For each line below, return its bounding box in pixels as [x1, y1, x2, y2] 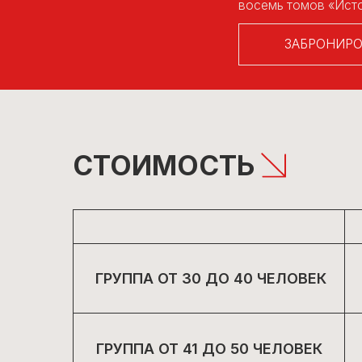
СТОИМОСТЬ [64, 94, 227, 124]
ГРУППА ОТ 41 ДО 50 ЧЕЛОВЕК [85, 265, 288, 280]
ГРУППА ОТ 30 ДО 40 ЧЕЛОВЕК [84, 202, 292, 217]
